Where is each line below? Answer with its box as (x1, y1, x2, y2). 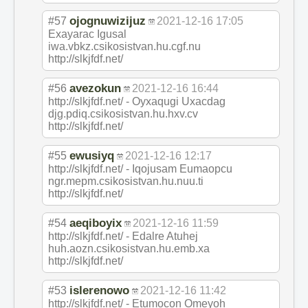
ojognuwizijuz (69, 14, 146, 27)
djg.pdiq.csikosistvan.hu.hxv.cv (48, 108, 198, 120)
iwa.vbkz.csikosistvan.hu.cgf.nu (48, 41, 201, 52)
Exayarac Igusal (48, 28, 126, 40)
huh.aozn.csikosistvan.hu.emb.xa (48, 243, 210, 254)
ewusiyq (69, 148, 114, 162)
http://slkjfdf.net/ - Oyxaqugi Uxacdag (48, 96, 225, 107)
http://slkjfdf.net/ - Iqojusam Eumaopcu (48, 163, 232, 175)
